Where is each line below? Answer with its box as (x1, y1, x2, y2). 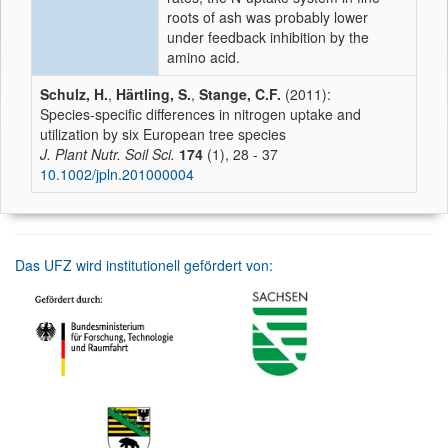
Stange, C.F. (199, 84, 281, 104)
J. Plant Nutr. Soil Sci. (40, 144, 175, 164)
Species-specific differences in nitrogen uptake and (40, 104, 361, 124)
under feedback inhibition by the (167, 27, 369, 47)
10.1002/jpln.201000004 (40, 164, 194, 184)
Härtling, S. (116, 84, 191, 104)
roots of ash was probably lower (167, 7, 368, 27)
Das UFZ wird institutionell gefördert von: (15, 255, 273, 275)
